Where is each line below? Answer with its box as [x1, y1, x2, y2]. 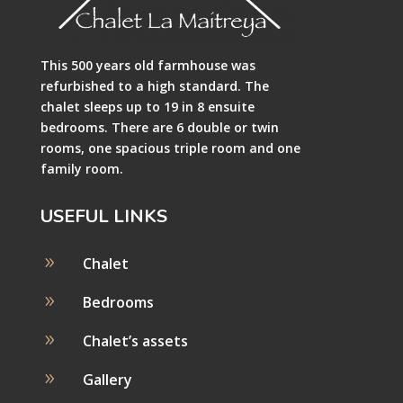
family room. [40, 159, 123, 177]
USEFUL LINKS [40, 203, 167, 228]
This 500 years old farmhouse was [40, 56, 255, 74]
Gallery [82, 369, 132, 390]
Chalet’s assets [82, 330, 188, 351]
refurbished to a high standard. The [40, 76, 269, 94]
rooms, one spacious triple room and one [40, 139, 300, 157]
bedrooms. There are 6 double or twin [40, 118, 279, 136]
